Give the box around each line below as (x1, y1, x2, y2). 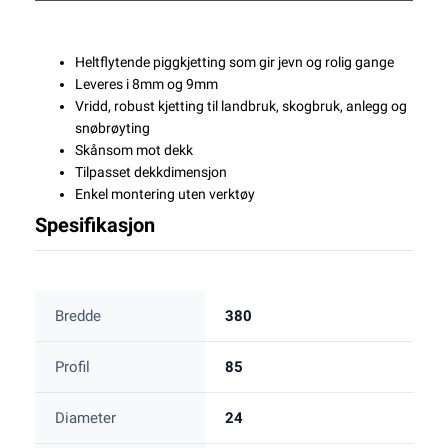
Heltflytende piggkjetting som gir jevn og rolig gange (75, 54, 394, 71)
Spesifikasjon (35, 213, 155, 238)
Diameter (55, 409, 116, 428)
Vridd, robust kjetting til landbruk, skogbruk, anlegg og (75, 98, 407, 115)
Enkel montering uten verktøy (75, 186, 255, 203)
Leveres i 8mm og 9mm (75, 76, 218, 93)
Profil (55, 358, 90, 377)
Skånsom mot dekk (75, 142, 193, 159)
